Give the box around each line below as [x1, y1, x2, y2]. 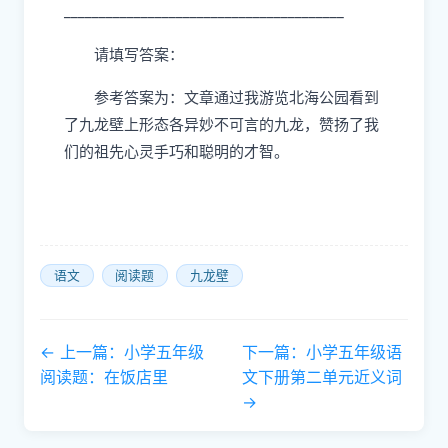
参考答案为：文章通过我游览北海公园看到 [94, 88, 379, 107]
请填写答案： [94, 45, 184, 64]
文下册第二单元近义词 [242, 367, 403, 387]
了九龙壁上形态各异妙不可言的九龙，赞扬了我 [64, 115, 379, 134]
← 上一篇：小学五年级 [40, 342, 204, 362]
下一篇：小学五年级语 [242, 342, 403, 362]
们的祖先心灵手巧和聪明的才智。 [64, 142, 289, 161]
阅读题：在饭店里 [40, 367, 168, 387]
